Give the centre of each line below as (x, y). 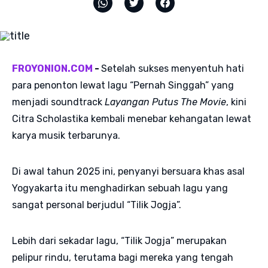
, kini (236, 102)
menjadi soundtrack (58, 102)
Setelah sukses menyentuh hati (173, 68)
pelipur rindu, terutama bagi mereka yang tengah (123, 257)
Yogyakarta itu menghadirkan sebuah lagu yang (120, 188)
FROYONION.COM (52, 68)
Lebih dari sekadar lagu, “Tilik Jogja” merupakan (119, 240)
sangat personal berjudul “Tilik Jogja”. (98, 205)
